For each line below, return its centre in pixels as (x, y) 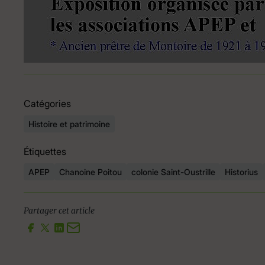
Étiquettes (45, 152)
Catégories (47, 104)
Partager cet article (59, 211)
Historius (241, 172)
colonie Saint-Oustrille (173, 172)
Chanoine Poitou (91, 172)
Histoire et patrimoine (69, 124)
